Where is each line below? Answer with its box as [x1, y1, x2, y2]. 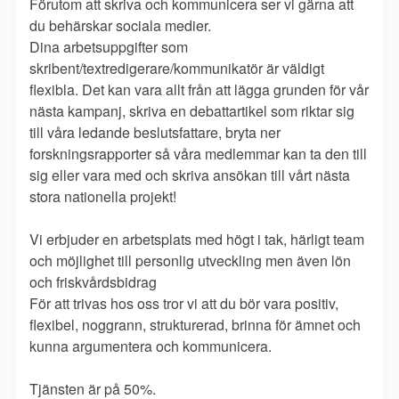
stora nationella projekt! [29, 186, 176, 208]
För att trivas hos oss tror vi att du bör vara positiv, [29, 293, 338, 314]
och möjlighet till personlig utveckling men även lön [29, 250, 351, 272]
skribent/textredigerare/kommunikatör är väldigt [29, 58, 324, 79]
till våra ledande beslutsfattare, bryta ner [29, 122, 281, 143]
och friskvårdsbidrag [29, 272, 157, 293]
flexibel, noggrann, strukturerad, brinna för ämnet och [29, 314, 361, 336]
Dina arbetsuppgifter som [29, 37, 188, 58]
